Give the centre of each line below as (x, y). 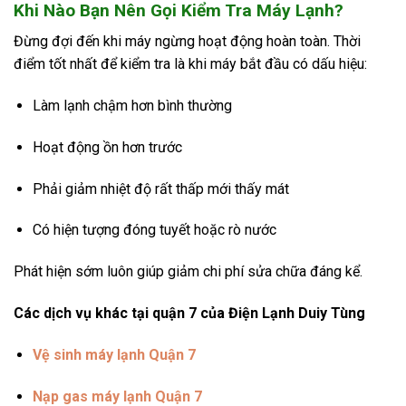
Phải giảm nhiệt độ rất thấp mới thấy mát (160, 188)
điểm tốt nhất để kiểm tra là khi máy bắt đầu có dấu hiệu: (190, 64)
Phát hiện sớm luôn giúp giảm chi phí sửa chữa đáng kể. (188, 272)
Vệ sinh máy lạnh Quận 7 (114, 354)
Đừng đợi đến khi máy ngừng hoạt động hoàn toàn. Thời (187, 42)
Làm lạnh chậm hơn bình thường (132, 106)
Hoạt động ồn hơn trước (107, 147)
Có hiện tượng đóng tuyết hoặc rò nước (154, 230)
